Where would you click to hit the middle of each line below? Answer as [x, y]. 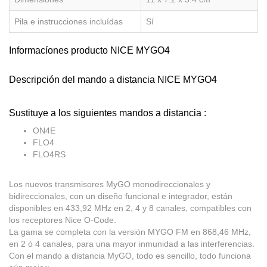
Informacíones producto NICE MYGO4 [89, 51]
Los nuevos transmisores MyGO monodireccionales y [110, 184]
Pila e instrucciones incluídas [69, 22]
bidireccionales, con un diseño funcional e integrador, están [121, 196]
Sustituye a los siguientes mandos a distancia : [108, 113]
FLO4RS [49, 155]
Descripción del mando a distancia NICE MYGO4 [113, 80]
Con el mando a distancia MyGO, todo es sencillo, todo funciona [130, 256]
